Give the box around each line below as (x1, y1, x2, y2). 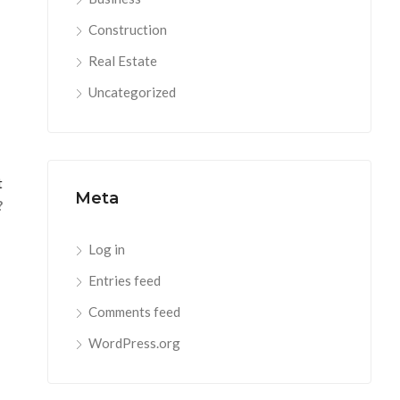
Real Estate (88, 53, 157, 69)
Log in (88, 241, 125, 257)
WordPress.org (88, 335, 180, 351)
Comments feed (88, 304, 180, 320)
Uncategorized (88, 84, 176, 100)
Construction (88, 21, 167, 37)
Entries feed (88, 272, 161, 288)
